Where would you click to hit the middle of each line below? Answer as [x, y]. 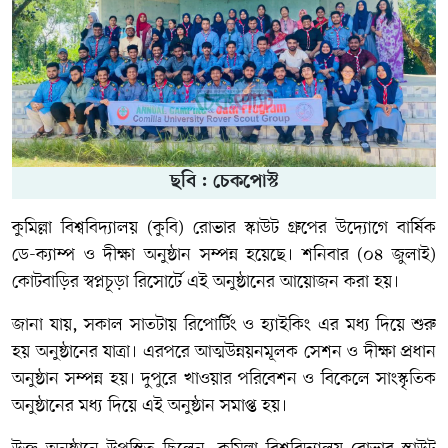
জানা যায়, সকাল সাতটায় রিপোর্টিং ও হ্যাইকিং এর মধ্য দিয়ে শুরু [224, 324]
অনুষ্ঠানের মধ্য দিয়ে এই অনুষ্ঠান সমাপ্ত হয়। [152, 405]
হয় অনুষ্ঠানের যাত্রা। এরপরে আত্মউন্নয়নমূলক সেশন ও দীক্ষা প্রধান [224, 351]
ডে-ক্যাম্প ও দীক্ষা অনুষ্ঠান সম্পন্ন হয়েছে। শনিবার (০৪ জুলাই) [224, 254]
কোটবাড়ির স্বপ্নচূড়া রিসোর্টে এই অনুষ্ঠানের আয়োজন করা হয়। [205, 281]
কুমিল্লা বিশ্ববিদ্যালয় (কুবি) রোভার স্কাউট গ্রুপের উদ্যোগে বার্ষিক [224, 227]
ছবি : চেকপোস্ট [224, 182]
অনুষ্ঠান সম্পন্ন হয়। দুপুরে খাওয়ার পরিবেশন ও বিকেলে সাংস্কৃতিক [224, 378]
